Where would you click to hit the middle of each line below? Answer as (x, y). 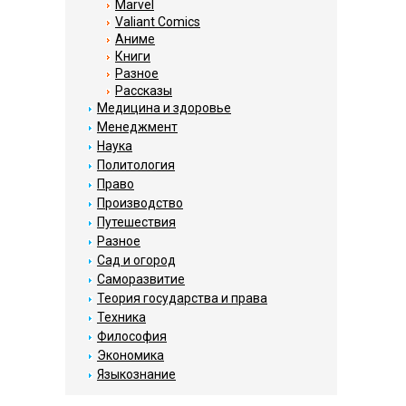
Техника (121, 317)
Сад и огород (136, 260)
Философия (132, 336)
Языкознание (136, 374)
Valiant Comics (158, 22)
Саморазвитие (141, 279)
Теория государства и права (182, 298)
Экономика (130, 355)
